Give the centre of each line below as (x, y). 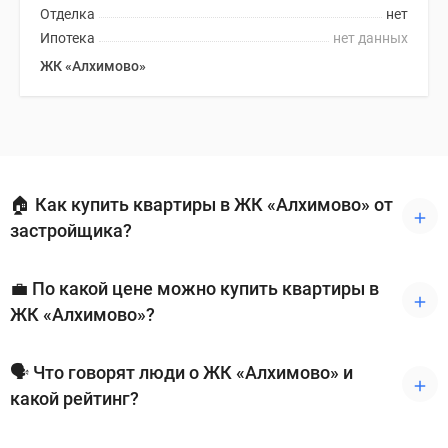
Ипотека (67, 38)
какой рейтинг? (74, 398)
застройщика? (71, 230)
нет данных (370, 38)
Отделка (67, 14)
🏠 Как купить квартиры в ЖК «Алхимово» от (201, 204)
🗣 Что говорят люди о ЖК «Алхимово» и (181, 372)
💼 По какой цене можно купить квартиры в (194, 288)
